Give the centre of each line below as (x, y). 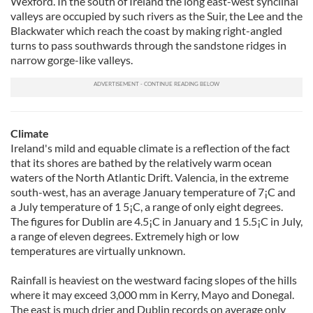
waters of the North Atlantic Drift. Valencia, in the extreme (150, 177)
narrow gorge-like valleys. (72, 60)
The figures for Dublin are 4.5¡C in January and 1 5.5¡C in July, (156, 221)
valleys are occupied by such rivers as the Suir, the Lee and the (156, 16)
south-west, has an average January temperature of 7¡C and (153, 192)
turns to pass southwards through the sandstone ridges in (148, 45)
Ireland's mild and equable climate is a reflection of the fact (150, 148)
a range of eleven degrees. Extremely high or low (125, 236)
